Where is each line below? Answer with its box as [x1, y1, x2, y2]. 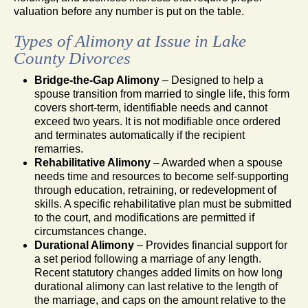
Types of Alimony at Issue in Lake [14, 31, 246, 50]
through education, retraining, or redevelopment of [34, 184, 276, 196]
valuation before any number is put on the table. [14, 5, 244, 17]
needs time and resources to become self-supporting [34, 170, 289, 182]
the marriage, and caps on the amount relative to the [34, 294, 286, 306]
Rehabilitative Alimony [34, 156, 151, 168]
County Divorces [14, 48, 131, 67]
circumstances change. [34, 225, 146, 237]
